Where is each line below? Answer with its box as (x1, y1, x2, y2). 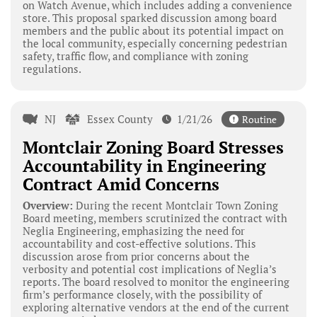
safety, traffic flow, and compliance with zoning (22, 48, 248, 63)
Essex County (87, 111, 154, 126)
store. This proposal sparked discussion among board (22, 10, 277, 25)
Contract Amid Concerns (22, 172, 219, 195)
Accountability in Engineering (22, 154, 266, 177)
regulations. (22, 61, 81, 76)
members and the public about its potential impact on (22, 23, 284, 38)
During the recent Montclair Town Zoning (72, 197, 278, 212)
